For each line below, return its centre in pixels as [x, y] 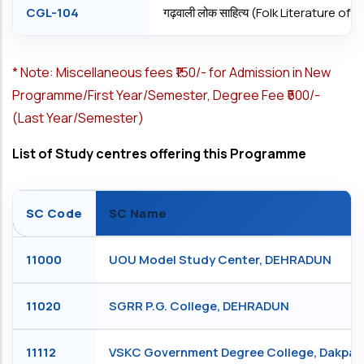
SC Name [138, 213]
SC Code [54, 213]
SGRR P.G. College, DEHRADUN [199, 306]
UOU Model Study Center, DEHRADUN [220, 260]
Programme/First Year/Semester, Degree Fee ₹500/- [166, 95]
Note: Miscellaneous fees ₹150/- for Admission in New [175, 72]
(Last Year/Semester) [78, 118]
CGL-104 [52, 13]
